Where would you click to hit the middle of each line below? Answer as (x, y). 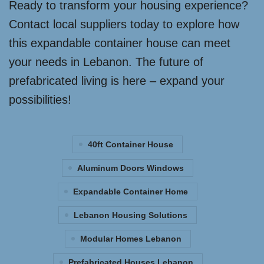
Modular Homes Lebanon (131, 239)
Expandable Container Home (131, 192)
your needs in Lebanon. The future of (106, 62)
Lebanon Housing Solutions (131, 215)
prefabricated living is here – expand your (117, 81)
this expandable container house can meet (120, 43)
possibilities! (40, 100)
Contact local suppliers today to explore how (124, 24)
